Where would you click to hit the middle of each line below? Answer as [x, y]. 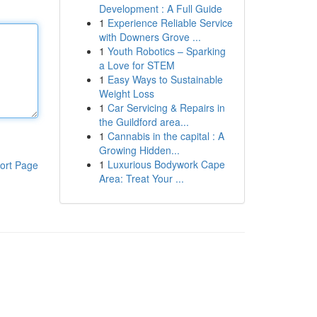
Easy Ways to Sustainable [165, 79]
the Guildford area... [144, 122]
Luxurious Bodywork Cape [166, 164]
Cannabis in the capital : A [166, 136]
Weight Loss [126, 93]
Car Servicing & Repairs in [166, 108]
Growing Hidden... [139, 150]
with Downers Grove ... [150, 37]
